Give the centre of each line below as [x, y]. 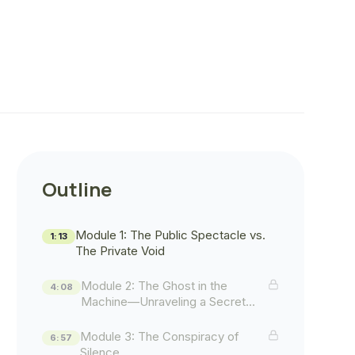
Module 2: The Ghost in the [155, 286]
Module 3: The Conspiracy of [160, 336]
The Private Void [120, 251]
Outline [77, 189]
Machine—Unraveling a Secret [164, 302]
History [101, 317]
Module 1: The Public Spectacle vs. [171, 235]
